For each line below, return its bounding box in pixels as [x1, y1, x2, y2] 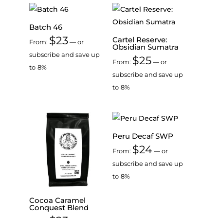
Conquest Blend [29, 202, 89, 212]
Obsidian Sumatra [112, 42, 179, 52]
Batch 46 [29, 22, 62, 32]
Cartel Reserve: [112, 35, 167, 45]
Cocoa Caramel [29, 195, 86, 205]
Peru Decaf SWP [112, 131, 173, 141]
